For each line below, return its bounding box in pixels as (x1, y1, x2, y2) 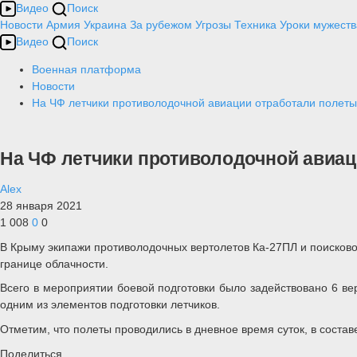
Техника (234, 18, 277, 31)
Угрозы (195, 18, 231, 31)
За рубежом (130, 18, 192, 31)
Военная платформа (32, 63, 141, 76)
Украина (84, 18, 127, 31)
